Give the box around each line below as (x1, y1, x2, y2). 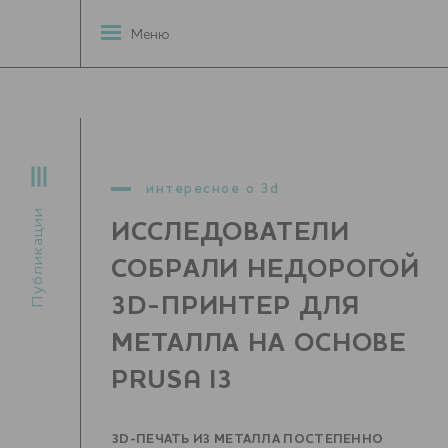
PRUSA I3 (111, 368, 234, 394)
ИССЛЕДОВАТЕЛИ (111, 220, 350, 246)
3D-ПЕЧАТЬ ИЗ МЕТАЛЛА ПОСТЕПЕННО (111, 433, 384, 446)
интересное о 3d (146, 182, 280, 196)
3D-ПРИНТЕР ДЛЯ (111, 294, 360, 320)
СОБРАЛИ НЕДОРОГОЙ (111, 257, 421, 283)
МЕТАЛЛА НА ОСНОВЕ (111, 331, 407, 357)
